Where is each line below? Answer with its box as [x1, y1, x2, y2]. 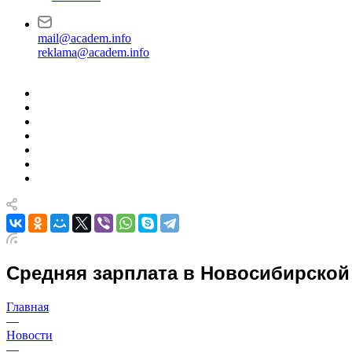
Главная [6, 299, 49, 313]
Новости [6, 328, 53, 342]
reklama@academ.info [38, 46, 149, 59]
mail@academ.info [38, 31, 131, 45]
